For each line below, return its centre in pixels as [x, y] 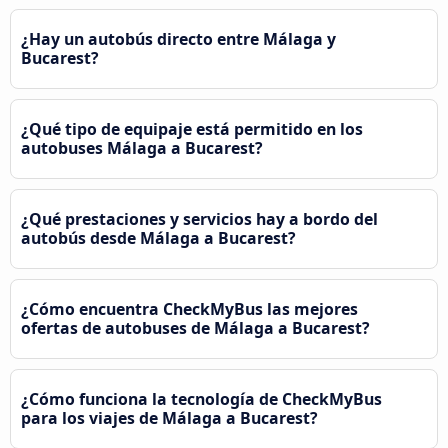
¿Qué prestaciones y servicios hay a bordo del [199, 218]
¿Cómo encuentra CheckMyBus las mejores [189, 308]
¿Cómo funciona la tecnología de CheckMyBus [201, 398]
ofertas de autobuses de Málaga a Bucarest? [195, 327]
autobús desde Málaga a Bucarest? [158, 237]
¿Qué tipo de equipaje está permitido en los [192, 128]
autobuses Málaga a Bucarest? [142, 147]
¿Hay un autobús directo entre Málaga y [178, 38]
